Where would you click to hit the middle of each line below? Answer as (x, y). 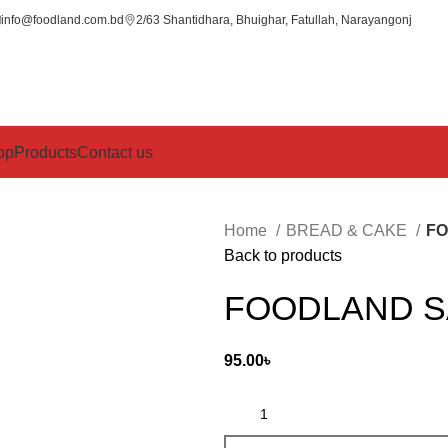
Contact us (115, 152)
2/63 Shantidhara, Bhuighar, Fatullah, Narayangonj (274, 19)
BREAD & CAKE (348, 230)
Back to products (283, 255)
